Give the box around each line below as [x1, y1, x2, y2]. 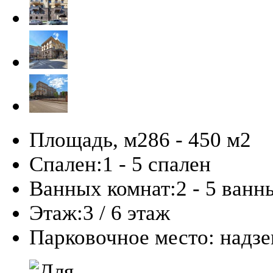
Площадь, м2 [29, 127, 148, 152]
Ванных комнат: [29, 176, 176, 200]
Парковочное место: [29, 225, 214, 249]
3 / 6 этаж [83, 200, 170, 225]
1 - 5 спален [102, 152, 211, 176]
